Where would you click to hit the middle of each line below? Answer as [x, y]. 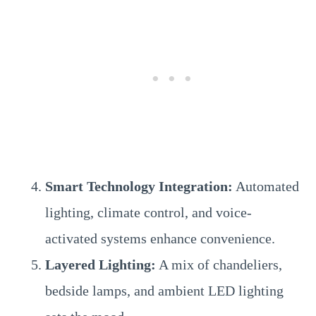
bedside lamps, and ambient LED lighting [164, 291]
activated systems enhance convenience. [160, 238]
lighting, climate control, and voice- [148, 212]
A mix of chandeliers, [219, 265]
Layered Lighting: [101, 265]
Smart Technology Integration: [139, 186]
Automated [266, 186]
